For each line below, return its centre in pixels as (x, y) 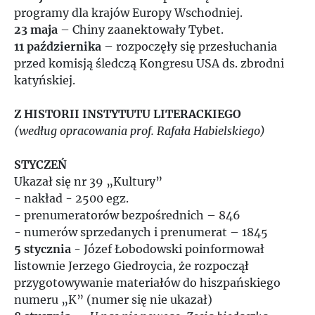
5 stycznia (43, 249)
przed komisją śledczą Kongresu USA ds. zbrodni (149, 63)
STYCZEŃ (40, 165)
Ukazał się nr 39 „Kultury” (88, 181)
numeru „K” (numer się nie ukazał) (113, 300)
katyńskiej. (45, 80)
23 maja (36, 30)
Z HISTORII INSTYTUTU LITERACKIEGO (128, 114)
